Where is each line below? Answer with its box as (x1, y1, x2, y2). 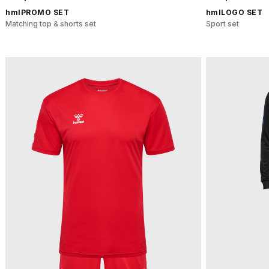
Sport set (205, 19, 239, 28)
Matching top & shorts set (5, 19, 96, 28)
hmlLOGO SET (205, 8, 262, 17)
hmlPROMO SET (5, 8, 69, 17)
